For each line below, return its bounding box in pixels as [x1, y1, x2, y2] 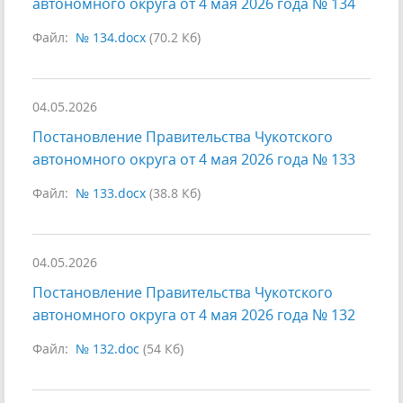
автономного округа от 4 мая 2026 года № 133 [32, 149, 355, 170]
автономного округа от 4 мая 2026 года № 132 [32, 305, 355, 326]
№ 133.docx [76, 184, 146, 202]
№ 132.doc [76, 340, 139, 358]
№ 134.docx [76, 29, 146, 47]
